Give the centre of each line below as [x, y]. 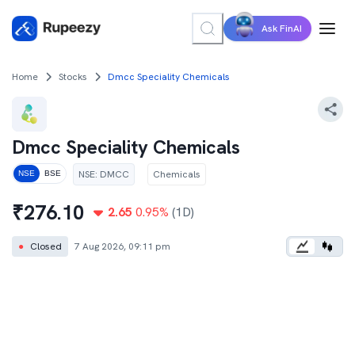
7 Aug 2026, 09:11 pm [122, 246]
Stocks [73, 77]
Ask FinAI [282, 29]
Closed [46, 246]
